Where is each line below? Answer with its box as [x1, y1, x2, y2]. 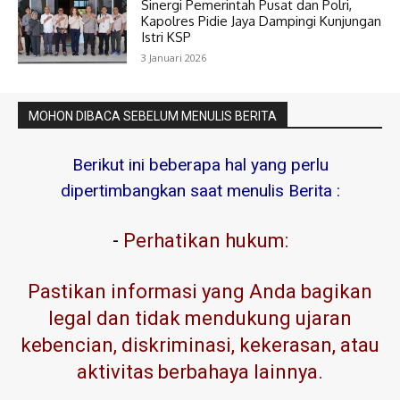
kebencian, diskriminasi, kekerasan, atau [21, 333, 379, 356]
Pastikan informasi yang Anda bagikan [28, 279, 372, 303]
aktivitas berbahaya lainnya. [77, 360, 323, 383]
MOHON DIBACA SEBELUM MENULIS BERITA [29, 108, 277, 123]
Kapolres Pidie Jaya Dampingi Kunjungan [141, 12, 382, 29]
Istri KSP [141, 28, 192, 46]
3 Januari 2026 [141, 50, 207, 64]
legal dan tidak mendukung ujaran [48, 306, 352, 329]
